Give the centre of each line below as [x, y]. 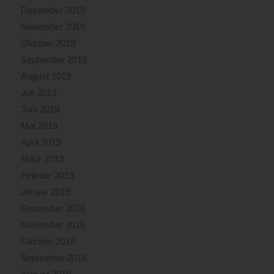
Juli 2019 [38, 93]
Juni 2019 [40, 109]
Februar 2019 [47, 176]
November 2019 [53, 27]
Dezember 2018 [53, 209]
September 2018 [54, 258]
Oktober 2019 [48, 43]
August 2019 [46, 76]
